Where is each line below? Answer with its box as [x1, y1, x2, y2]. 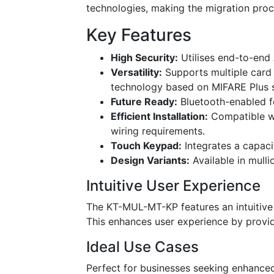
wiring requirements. [111, 125, 205, 138]
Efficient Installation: [111, 110, 208, 123]
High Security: [111, 51, 178, 64]
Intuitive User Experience [86, 177, 261, 195]
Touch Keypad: [111, 139, 182, 152]
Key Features [86, 24, 191, 46]
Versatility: [111, 66, 162, 79]
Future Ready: [111, 95, 177, 108]
